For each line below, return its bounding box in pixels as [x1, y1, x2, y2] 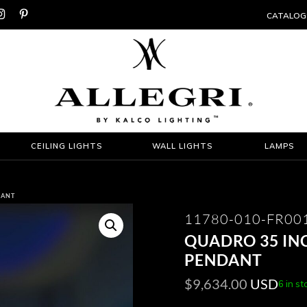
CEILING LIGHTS [31, 140, 103, 151]
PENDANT [184, 250, 262, 270]
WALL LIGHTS [151, 140, 212, 151]
